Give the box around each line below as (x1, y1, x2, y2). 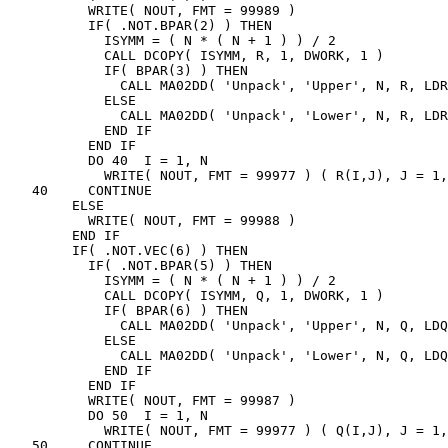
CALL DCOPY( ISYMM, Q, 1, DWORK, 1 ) (8, 287, 384, 303)
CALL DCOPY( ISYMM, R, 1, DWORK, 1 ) (8, 47, 384, 63)
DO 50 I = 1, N (8, 407, 208, 423)
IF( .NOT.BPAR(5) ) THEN (8, 257, 272, 273)
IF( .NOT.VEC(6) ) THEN (8, 242, 248, 258)
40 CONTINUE (8, 182, 152, 198)
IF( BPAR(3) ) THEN (8, 62, 248, 78)
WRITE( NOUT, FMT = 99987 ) (8, 392, 296, 408)
